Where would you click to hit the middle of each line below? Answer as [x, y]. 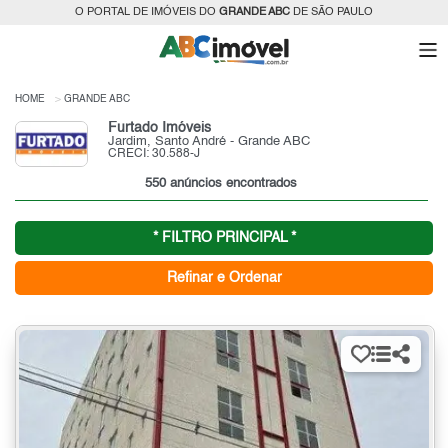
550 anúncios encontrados [221, 184]
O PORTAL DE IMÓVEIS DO [147, 12]
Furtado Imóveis [159, 128]
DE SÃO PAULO [331, 12]
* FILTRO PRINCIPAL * [224, 238]
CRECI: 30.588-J [154, 154]
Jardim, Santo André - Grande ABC [209, 142]
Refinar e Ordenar [224, 278]
